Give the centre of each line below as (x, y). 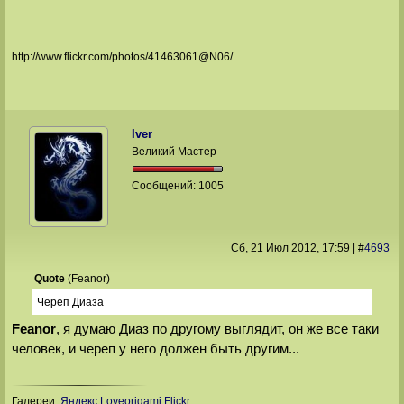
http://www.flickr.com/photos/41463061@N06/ (122, 57)
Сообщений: (165, 185)
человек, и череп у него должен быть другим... (155, 349)
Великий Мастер (174, 151)
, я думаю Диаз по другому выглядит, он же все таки (217, 329)
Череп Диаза (70, 303)
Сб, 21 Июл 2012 (273, 248)
